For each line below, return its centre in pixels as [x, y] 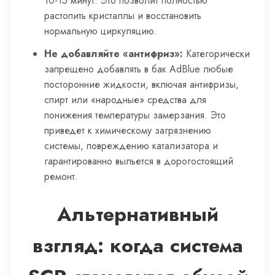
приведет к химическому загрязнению [128, 130]
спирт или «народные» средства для [125, 100]
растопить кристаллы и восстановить [123, 16]
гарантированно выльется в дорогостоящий [139, 161]
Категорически [216, 54]
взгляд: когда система [137, 246]
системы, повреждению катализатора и [131, 146]
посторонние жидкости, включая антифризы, [141, 84]
